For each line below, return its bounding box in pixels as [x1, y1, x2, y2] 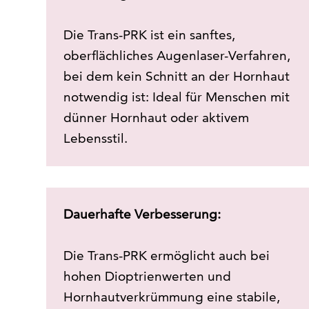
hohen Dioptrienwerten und [63, 268, 231, 285]
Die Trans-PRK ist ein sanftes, [63, 27, 235, 43]
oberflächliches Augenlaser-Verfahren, [63, 48, 290, 64]
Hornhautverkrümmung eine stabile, [63, 289, 280, 306]
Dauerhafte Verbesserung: [63, 206, 221, 223]
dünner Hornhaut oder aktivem [63, 110, 249, 126]
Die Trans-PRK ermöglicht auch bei [63, 248, 270, 264]
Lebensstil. [63, 130, 128, 147]
